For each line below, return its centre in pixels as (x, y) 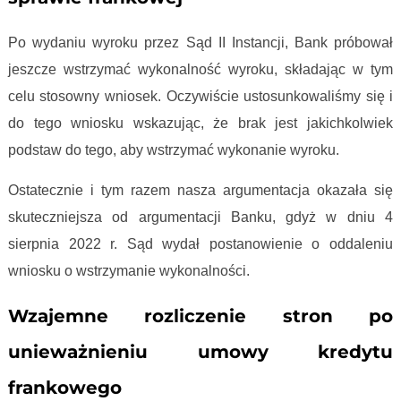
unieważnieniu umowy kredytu (200, 352)
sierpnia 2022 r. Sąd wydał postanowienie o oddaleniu (200, 244)
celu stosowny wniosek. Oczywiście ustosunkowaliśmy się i (200, 97)
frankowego (64, 388)
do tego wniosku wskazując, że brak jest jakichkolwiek (200, 124)
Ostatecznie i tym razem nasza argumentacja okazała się (200, 191)
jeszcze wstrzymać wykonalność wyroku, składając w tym (200, 70)
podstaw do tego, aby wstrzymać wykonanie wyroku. (175, 150)
